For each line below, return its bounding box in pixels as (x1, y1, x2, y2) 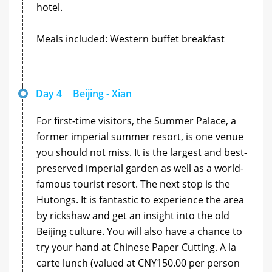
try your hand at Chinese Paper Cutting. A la (36, 240, 236, 254)
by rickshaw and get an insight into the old (36, 208, 229, 222)
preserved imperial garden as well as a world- (36, 161, 243, 175)
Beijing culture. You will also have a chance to (36, 224, 242, 238)
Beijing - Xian (73, 86, 132, 100)
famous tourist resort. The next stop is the (36, 177, 230, 191)
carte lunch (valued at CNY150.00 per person (36, 256, 240, 270)
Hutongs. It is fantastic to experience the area (36, 192, 244, 206)
